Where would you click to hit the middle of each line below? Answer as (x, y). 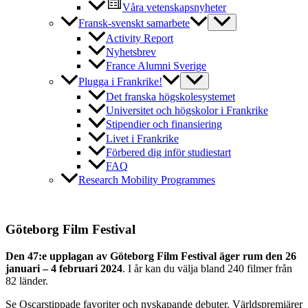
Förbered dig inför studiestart (168, 152)
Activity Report (140, 38)
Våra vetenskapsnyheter (174, 8)
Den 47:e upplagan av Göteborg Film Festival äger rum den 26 (151, 256)
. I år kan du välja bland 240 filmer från (207, 269)
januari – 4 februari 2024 (64, 269)
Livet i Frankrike (142, 138)
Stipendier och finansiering (164, 124)
